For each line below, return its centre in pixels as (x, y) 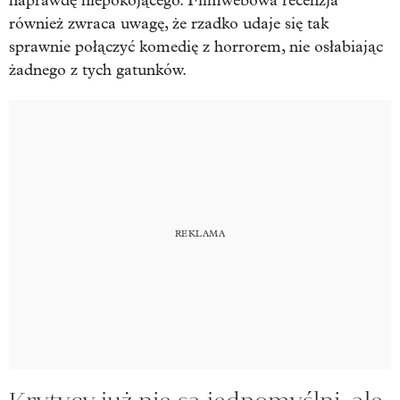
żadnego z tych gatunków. (98, 70)
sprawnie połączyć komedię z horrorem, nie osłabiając (196, 46)
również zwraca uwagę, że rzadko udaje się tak (169, 23)
